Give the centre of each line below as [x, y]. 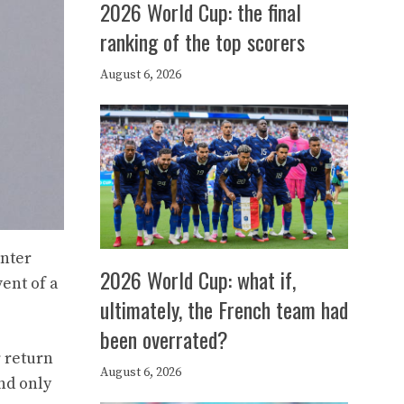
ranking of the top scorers [202, 41]
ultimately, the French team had [224, 309]
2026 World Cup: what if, [198, 280]
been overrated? [164, 339]
